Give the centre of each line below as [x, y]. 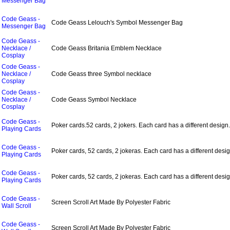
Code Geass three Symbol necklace [101, 74]
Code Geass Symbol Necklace [94, 100]
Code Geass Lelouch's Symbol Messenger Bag [117, 23]
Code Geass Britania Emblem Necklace [107, 48]
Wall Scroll [16, 206]
